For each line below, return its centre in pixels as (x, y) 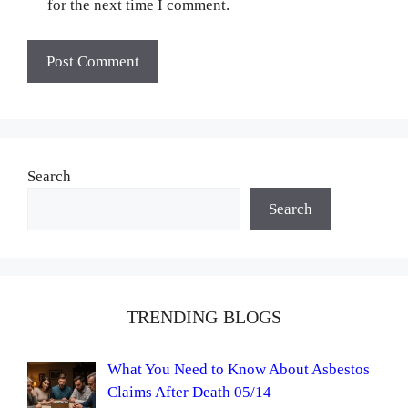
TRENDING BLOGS (204, 316)
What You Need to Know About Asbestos (239, 369)
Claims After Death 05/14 (189, 392)
